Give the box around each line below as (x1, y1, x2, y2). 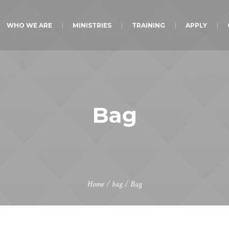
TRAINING (131, 21, 165, 29)
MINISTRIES (72, 21, 111, 29)
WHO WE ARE (6, 21, 52, 29)
